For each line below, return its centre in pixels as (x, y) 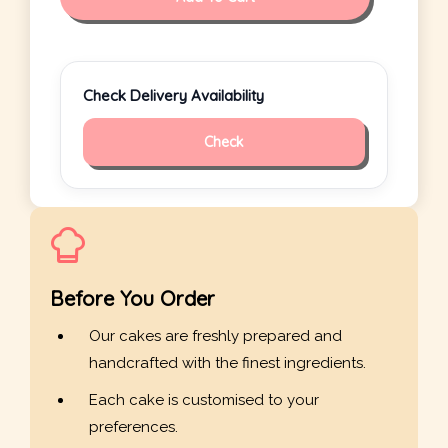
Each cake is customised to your (204, 400)
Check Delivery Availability (173, 96)
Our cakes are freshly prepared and (215, 336)
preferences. (133, 427)
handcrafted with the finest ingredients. (227, 363)
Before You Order (132, 299)
